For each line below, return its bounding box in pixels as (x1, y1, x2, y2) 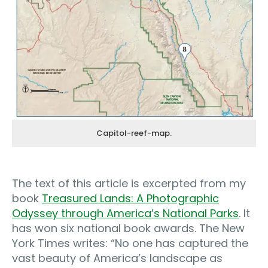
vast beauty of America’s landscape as (12, 251, 223, 266)
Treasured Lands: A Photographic (42, 191, 219, 206)
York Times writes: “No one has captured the (12, 236, 248, 251)
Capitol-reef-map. (96, 127, 172, 139)
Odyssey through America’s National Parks (12, 206, 239, 221)
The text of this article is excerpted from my (12, 176, 246, 191)
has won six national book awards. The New (12, 221, 245, 236)
